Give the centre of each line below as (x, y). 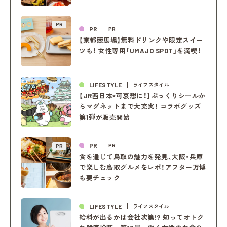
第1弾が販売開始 (105, 117)
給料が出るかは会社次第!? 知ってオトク (142, 217)
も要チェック (100, 178)
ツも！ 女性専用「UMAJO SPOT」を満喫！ (140, 51)
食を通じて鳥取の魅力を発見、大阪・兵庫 (141, 156)
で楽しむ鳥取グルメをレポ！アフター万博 (143, 167)
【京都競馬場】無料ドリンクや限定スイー (141, 40)
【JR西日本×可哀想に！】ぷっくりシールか (142, 96)
